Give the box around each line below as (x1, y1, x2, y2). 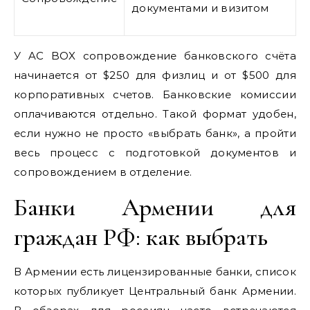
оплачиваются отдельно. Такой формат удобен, (14, 107, 296, 120)
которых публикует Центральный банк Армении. (14, 284, 296, 298)
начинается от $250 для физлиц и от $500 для (14, 68, 296, 82)
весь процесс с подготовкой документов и (14, 145, 296, 159)
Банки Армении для (14, 192, 296, 222)
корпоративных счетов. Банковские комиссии (14, 87, 296, 101)
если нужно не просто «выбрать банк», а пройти (14, 126, 296, 140)
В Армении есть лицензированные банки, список (14, 264, 296, 278)
